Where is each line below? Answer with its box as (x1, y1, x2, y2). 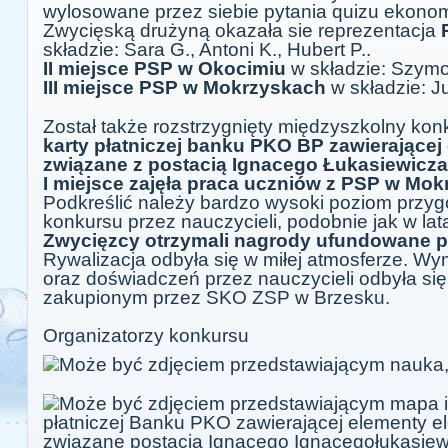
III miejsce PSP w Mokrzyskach (43, 77, 326, 98)
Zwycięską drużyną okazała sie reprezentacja (43, 20, 441, 41)
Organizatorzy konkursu (43, 325, 249, 346)
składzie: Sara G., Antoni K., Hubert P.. (43, 39, 371, 60)
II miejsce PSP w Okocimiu (43, 58, 286, 79)
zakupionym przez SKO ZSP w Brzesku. (43, 287, 390, 308)
